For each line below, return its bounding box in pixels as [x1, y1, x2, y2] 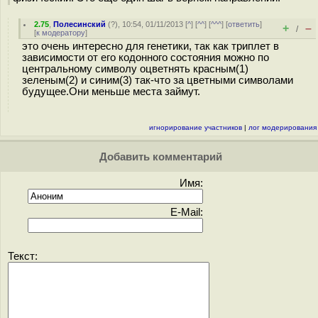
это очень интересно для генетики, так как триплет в [22, 40, 279, 52]
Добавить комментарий [96, 151, 222, 163]
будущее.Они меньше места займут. [22, 86, 200, 97]
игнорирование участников [149, 124, 242, 131]
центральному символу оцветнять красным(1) [22, 63, 248, 75]
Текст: [8, 251, 38, 262]
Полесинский [53, 20, 106, 28]
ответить [228, 20, 261, 28]
